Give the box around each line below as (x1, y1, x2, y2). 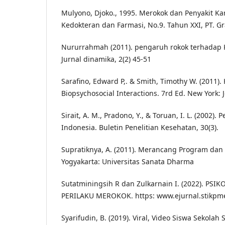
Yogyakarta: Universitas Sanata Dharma (61, 157, 194, 167)
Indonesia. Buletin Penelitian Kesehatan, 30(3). (61, 123, 218, 132)
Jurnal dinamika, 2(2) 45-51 (61, 54, 151, 64)
